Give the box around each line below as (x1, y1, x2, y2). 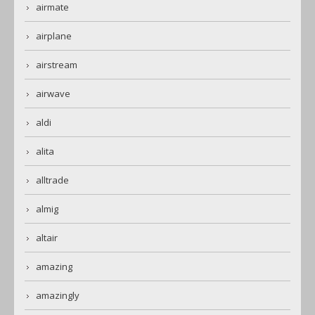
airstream (36, 58, 77, 72)
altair (36, 231, 58, 245)
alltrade (36, 174, 69, 187)
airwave (36, 87, 70, 101)
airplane (36, 30, 72, 43)
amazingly (36, 289, 79, 302)
